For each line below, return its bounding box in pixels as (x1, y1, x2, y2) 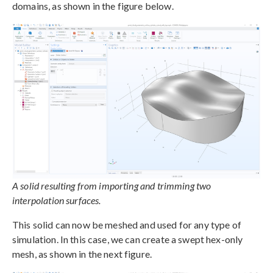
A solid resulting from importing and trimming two (12, 179, 211, 191)
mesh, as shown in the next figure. (12, 247, 152, 260)
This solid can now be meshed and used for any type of (12, 218, 241, 230)
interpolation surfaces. (12, 194, 101, 206)
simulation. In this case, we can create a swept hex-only (12, 233, 243, 245)
